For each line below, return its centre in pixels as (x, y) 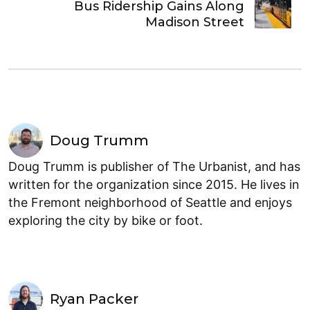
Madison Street (195, 22)
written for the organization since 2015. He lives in (154, 185)
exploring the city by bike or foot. (106, 221)
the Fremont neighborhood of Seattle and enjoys (150, 203)
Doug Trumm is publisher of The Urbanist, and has (154, 167)
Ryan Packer (94, 299)
